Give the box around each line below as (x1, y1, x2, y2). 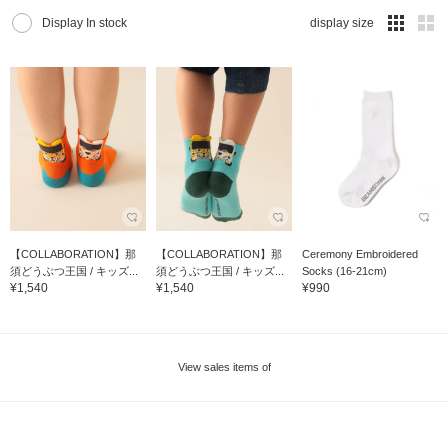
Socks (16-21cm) (301, 264, 387, 277)
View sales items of (177, 360, 271, 373)
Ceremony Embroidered (301, 247, 418, 260)
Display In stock (42, 16, 127, 31)
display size (310, 16, 374, 31)
